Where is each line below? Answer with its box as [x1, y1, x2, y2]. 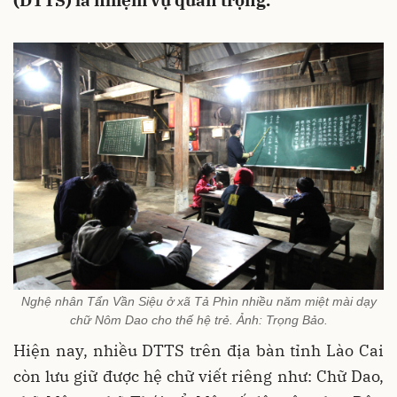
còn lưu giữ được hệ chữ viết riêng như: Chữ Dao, [13, 366, 384, 387]
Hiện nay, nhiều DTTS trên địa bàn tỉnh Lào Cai [13, 340, 384, 362]
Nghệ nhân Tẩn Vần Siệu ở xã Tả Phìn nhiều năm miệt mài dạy [20, 294, 377, 309]
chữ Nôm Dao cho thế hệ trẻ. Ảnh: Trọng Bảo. [69, 313, 328, 328]
